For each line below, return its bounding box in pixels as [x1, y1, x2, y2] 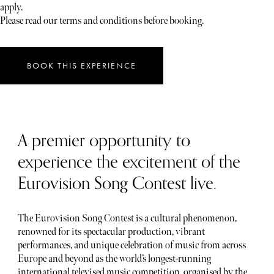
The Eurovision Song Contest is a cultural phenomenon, [17, 212, 237, 224]
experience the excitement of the [17, 147, 240, 176]
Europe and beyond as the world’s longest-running [17, 253, 211, 265]
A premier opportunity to [17, 126, 190, 155]
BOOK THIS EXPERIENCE [27, 60, 136, 71]
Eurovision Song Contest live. [17, 169, 217, 198]
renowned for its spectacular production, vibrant [17, 226, 205, 238]
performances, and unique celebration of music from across [17, 239, 246, 251]
